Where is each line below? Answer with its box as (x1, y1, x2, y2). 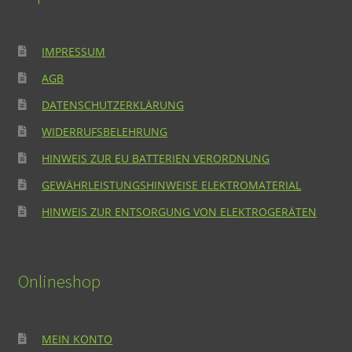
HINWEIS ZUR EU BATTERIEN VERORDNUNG (42, 151, 270, 167)
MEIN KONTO (42, 331, 113, 346)
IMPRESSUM (42, 44, 106, 60)
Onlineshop (17, 269, 101, 292)
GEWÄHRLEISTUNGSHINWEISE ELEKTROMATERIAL (42, 178, 302, 193)
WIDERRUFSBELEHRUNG (42, 124, 168, 140)
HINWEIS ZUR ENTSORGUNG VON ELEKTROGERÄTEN (42, 204, 317, 220)
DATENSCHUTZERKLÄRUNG (42, 97, 185, 113)
